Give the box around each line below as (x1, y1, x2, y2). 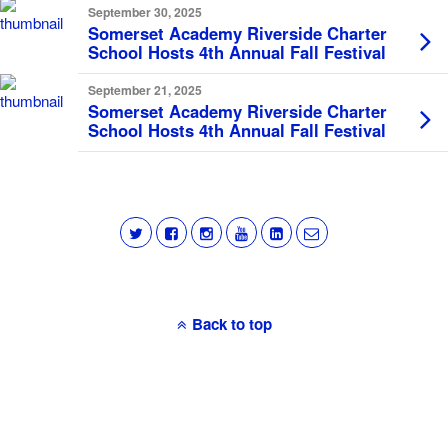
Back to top (191, 313, 272, 336)
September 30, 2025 (88, 3, 202, 21)
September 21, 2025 (88, 81, 202, 99)
